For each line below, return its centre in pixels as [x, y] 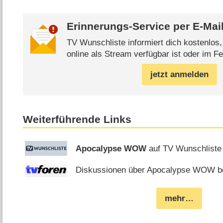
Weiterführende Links [77, 119]
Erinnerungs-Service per [129, 27]
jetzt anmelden [179, 74]
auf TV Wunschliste [184, 148]
